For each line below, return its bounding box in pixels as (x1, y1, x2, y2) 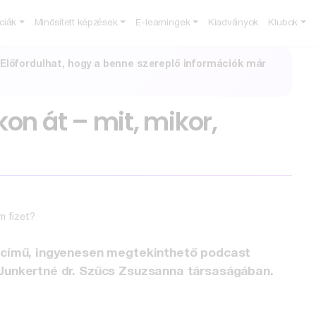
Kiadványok (207, 19, 259, 28)
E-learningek (135, 19, 190, 28)
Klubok (268, 19, 298, 28)
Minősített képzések (34, 19, 118, 28)
